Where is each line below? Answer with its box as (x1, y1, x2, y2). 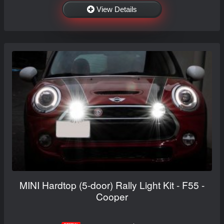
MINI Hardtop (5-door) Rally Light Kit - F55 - (19, 177, 204, 191)
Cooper (96, 189, 128, 203)
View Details (96, 4, 137, 13)
